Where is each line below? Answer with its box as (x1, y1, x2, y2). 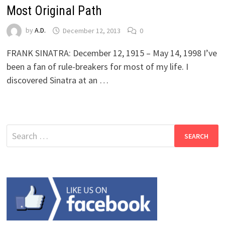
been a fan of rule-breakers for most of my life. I (6, 61, 188, 73)
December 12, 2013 (62, 26, 121, 35)
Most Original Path (6, 4, 102, 19)
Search (6, 125, 31, 137)
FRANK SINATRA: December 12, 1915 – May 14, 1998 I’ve (6, 47, 217, 59)
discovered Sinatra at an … (6, 74, 108, 86)
